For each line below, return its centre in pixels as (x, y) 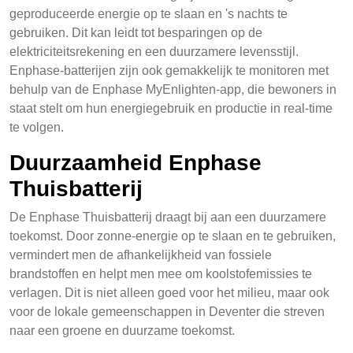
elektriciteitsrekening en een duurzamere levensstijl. (154, 52)
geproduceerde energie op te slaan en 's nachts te (149, 14)
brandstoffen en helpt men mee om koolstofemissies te (161, 274)
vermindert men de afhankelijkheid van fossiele (141, 255)
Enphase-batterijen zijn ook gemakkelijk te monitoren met (169, 71)
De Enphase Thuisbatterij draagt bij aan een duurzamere (168, 217)
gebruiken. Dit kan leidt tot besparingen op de (136, 33)
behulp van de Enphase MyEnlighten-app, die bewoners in (173, 89)
